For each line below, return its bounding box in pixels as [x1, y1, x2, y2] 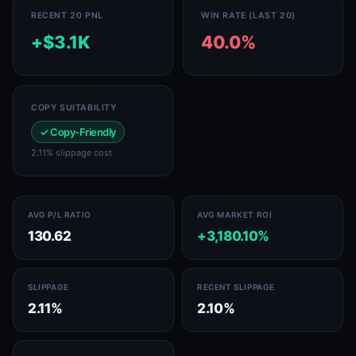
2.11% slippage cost [31, 147, 112, 158]
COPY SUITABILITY [31, 103, 117, 113]
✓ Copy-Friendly [40, 126, 116, 138]
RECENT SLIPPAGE [197, 282, 275, 292]
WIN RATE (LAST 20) [201, 10, 296, 21]
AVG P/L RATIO [28, 210, 91, 219]
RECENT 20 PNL [31, 10, 103, 21]
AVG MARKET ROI [197, 210, 273, 219]
